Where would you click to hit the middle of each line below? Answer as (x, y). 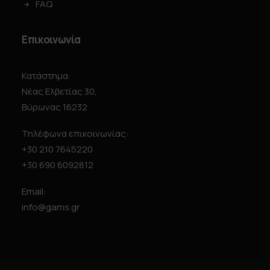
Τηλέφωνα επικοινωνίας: (75, 133)
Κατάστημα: (46, 76)
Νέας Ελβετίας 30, (59, 91)
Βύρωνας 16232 (55, 107)
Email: (34, 191)
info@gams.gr (51, 207)
